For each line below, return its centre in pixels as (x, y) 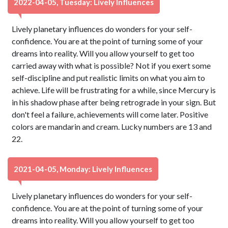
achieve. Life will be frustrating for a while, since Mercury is (114, 90)
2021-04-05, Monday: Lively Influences (83, 169)
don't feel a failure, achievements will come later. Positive (110, 114)
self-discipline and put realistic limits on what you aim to (109, 78)
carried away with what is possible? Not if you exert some (111, 65)
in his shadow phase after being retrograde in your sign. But (114, 102)
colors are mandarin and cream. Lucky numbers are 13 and (112, 126)
